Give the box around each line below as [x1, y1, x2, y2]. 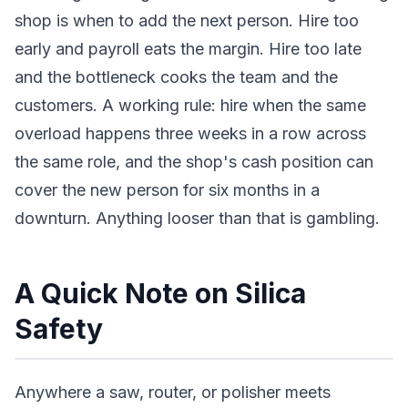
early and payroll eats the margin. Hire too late [15, 39, 362, 58]
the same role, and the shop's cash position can [15, 152, 373, 171]
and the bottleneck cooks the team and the [15, 67, 338, 87]
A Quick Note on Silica [15, 277, 306, 310]
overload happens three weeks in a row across [15, 124, 366, 143]
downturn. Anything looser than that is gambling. [15, 209, 380, 228]
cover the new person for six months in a [15, 180, 320, 199]
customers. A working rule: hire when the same [15, 96, 366, 115]
